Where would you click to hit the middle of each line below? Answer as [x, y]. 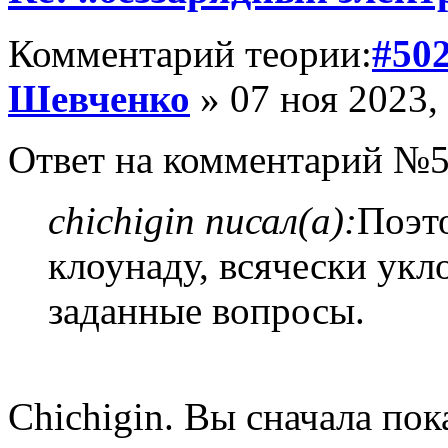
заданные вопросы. [206, 311]
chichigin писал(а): [202, 221]
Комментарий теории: [190, 54]
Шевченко [99, 99]
